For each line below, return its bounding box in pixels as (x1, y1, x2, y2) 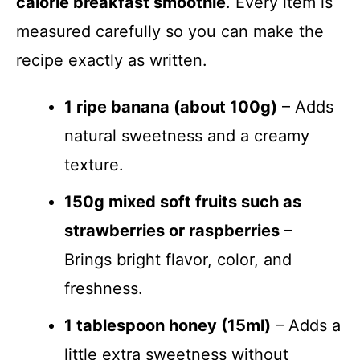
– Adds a (271, 316, 341, 336)
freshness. (64, 279, 143, 299)
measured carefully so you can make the (16, 22, 324, 42)
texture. (64, 155, 124, 175)
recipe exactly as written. (16, 51, 207, 71)
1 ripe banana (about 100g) (64, 97, 277, 117)
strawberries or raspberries (64, 221, 280, 241)
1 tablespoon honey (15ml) (64, 316, 271, 336)
